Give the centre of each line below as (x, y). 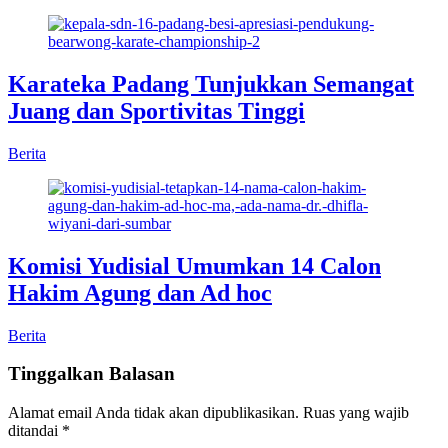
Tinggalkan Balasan (91, 374)
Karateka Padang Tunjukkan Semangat (211, 83)
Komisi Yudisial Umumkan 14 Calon (194, 265)
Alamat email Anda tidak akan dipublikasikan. (153, 413)
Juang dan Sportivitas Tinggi (156, 110)
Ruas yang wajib (356, 413)
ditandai (35, 431)
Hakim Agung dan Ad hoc (140, 292)
